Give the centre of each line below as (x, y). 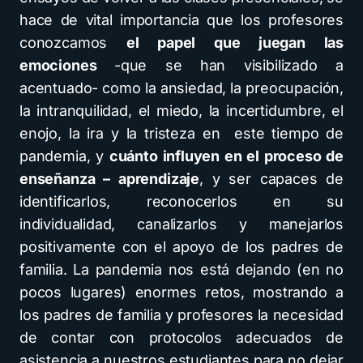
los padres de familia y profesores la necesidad (181, 315)
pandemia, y (64, 156)
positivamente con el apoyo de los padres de (181, 247)
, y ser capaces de (271, 179)
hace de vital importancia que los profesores (181, 20)
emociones (67, 65)
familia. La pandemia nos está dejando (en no (181, 269)
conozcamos (73, 43)
